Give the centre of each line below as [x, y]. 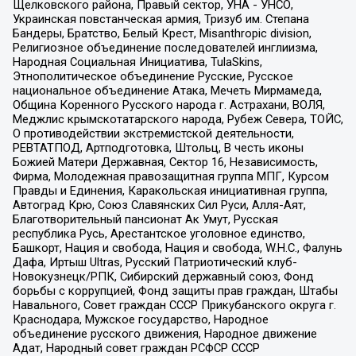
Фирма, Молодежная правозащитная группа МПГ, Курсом [170, 176]
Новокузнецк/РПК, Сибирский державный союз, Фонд [163, 276]
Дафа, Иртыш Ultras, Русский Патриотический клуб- [155, 262]
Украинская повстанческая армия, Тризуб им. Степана [161, 19]
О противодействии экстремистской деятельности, [153, 133]
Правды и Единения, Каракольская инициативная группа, [170, 190]
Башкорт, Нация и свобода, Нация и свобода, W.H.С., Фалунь [177, 248]
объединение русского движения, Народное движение [164, 333]
